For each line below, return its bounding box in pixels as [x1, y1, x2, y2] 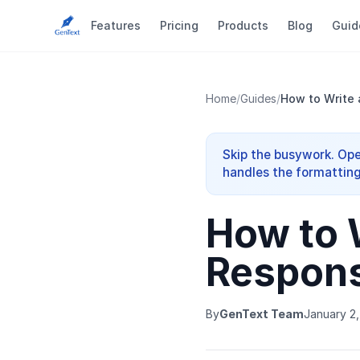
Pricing [160, 18, 198, 32]
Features [91, 18, 141, 32]
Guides [240, 92, 276, 105]
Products [218, 18, 268, 32]
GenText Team [219, 307, 304, 321]
